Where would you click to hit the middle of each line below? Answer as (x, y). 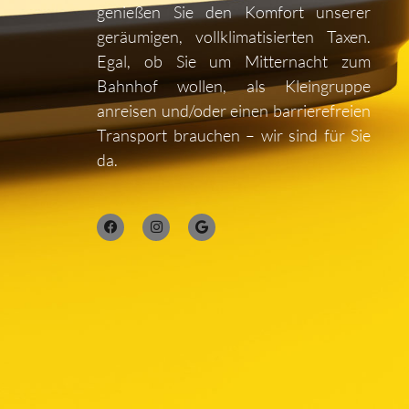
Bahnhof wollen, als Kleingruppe (234, 86)
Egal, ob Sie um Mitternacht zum (234, 62)
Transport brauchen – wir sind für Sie (234, 136)
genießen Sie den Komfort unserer (234, 12)
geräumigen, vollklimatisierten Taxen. (234, 37)
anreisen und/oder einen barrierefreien (234, 111)
